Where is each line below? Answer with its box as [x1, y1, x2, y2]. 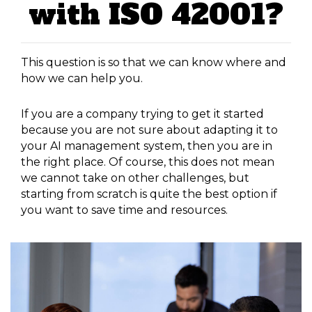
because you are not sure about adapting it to [21, 123, 278, 137]
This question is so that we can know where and [21, 56, 286, 70]
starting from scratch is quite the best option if [21, 187, 277, 201]
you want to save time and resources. [21, 203, 228, 217]
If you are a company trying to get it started [21, 107, 264, 121]
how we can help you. [21, 72, 143, 86]
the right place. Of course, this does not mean [21, 155, 274, 169]
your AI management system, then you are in [21, 139, 272, 153]
